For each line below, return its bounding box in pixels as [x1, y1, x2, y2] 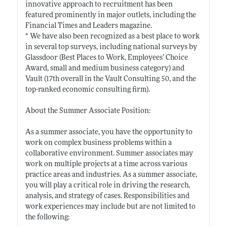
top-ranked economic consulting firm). [25, 86, 150, 94]
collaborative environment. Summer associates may [25, 149, 193, 158]
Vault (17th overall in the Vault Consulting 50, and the [25, 75, 196, 83]
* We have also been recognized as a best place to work [25, 32, 200, 41]
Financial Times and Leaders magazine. [25, 22, 152, 30]
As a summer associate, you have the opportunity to [25, 128, 193, 136]
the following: [25, 213, 69, 221]
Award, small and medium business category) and [25, 64, 184, 72]
